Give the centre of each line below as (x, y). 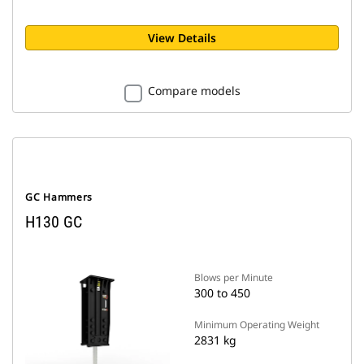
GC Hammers (59, 197)
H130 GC (54, 222)
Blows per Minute (234, 277)
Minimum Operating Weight (257, 325)
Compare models (194, 91)
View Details (182, 38)
